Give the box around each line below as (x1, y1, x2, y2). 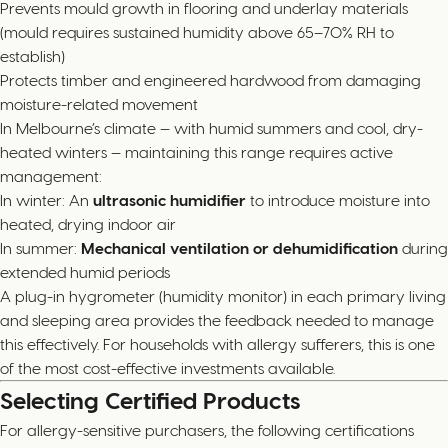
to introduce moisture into (246, 190, 430, 209)
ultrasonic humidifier (93, 190, 246, 209)
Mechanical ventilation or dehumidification (81, 238, 398, 257)
